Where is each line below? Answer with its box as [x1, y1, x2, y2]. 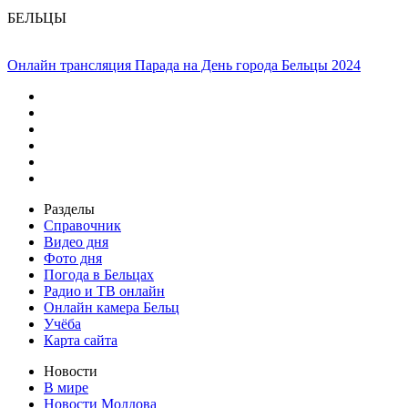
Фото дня [44, 250, 102, 266]
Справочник [44, 217, 121, 233]
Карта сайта [44, 331, 117, 348]
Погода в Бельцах [44, 266, 154, 282]
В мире [44, 379, 88, 395]
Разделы [44, 200, 95, 217]
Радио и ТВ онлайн [44, 282, 165, 299]
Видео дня [44, 233, 108, 250]
